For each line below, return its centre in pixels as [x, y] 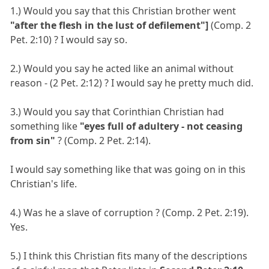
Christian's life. [44, 183]
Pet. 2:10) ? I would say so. [69, 39]
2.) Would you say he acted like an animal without [122, 68]
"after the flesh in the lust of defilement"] [110, 25]
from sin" [33, 140]
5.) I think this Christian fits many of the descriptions [129, 255]
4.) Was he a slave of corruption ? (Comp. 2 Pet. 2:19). [130, 212]
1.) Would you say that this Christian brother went [123, 11]
